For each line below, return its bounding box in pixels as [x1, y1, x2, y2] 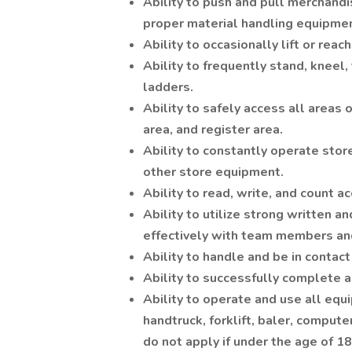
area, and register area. [143, 121, 283, 138]
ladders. [143, 79, 193, 96]
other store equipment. [143, 163, 284, 181]
